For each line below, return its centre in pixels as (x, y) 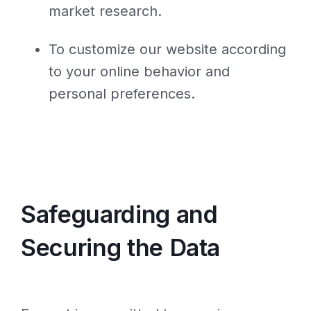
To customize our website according (167, 49)
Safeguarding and (119, 215)
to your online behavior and (139, 71)
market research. (105, 11)
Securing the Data (121, 248)
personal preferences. (122, 93)
